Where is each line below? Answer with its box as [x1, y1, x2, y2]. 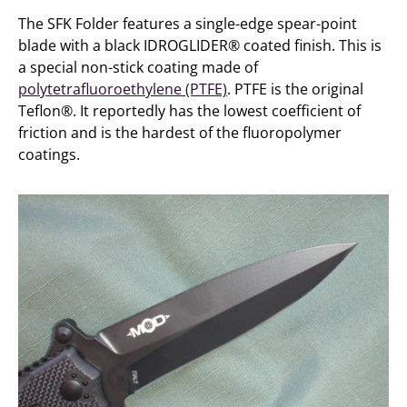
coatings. [18, 144, 80, 164]
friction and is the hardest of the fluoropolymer [18, 123, 342, 143]
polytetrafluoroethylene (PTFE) [18, 79, 227, 99]
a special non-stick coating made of [18, 57, 258, 77]
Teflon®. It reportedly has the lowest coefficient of [18, 101, 361, 121]
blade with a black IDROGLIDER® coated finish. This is [18, 35, 382, 55]
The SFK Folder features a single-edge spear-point [18, 14, 357, 34]
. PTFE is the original [227, 79, 363, 99]
